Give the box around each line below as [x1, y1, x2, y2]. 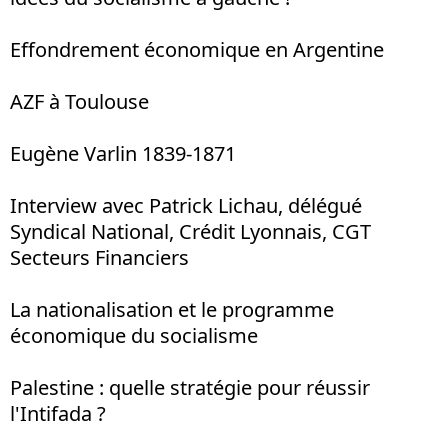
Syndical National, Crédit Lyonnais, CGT [10, 218, 371, 245]
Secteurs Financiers [10, 244, 189, 271]
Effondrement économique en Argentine [10, 36, 384, 63]
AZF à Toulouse [10, 88, 149, 115]
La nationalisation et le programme [10, 296, 334, 323]
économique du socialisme [10, 322, 258, 349]
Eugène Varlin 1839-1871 [10, 140, 236, 167]
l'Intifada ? [10, 400, 106, 427]
